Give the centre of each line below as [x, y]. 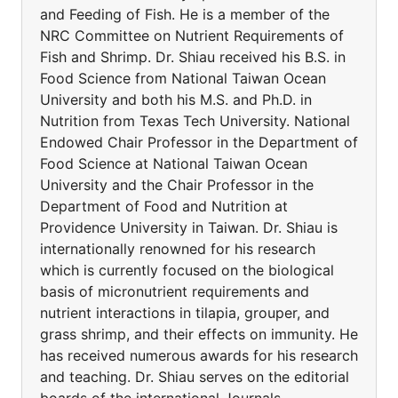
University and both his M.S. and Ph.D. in [176, 99]
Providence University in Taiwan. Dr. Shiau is [189, 227]
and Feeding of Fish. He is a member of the [185, 14]
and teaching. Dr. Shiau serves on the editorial [195, 377]
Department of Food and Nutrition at [164, 206]
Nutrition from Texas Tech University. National [195, 121]
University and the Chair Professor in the [177, 185]
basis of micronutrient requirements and [175, 291]
